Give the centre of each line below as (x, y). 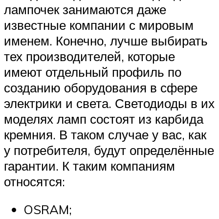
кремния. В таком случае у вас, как (105, 134)
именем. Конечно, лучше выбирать (106, 40)
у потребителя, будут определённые (109, 150)
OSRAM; (48, 209)
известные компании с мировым (99, 25)
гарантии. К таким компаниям (89, 165)
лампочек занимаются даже (85, 9)
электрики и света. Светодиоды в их (109, 103)
